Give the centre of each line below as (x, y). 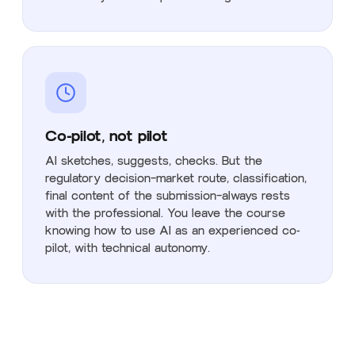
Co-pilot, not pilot (107, 136)
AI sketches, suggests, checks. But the (154, 161)
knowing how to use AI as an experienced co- (173, 231)
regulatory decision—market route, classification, (176, 178)
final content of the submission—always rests (168, 196)
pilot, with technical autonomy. (128, 248)
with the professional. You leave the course (165, 213)
